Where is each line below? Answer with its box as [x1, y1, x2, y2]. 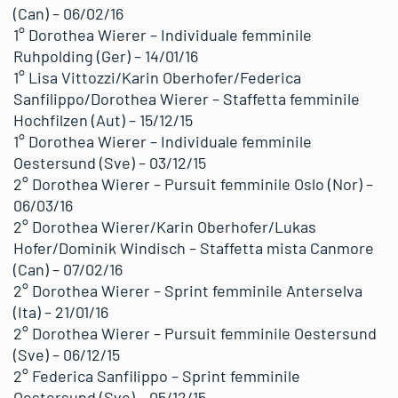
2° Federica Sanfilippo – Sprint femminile [13, 366, 300, 386]
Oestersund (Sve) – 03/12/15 [13, 153, 206, 172]
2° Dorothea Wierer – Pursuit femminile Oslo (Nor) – [13, 174, 373, 194]
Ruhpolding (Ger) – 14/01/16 [13, 46, 198, 66]
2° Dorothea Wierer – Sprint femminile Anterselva [13, 281, 362, 300]
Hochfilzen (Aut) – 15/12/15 [13, 110, 193, 130]
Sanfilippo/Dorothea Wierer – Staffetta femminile [13, 89, 360, 108]
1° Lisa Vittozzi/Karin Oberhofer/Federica [13, 68, 301, 87]
